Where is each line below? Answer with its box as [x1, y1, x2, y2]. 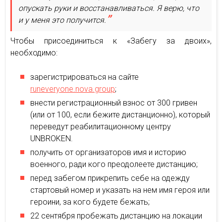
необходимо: [10, 48, 57, 57]
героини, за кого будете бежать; [30, 197, 150, 207]
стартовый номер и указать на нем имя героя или [30, 185, 210, 195]
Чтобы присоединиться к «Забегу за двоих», [10, 36, 212, 46]
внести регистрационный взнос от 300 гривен [30, 98, 197, 108]
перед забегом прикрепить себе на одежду [30, 173, 190, 183]
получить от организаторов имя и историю [30, 148, 186, 157]
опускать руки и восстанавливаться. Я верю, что [18, 3, 199, 13]
